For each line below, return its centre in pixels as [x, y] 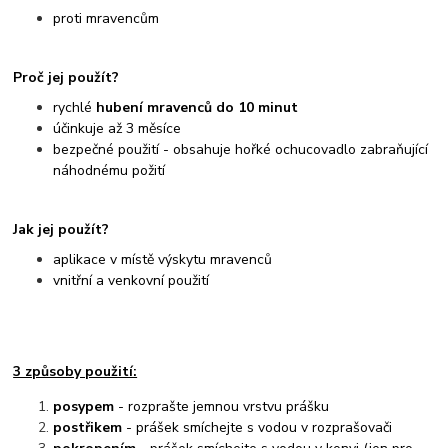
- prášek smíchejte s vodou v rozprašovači [257, 428]
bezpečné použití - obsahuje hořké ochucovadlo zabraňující [241, 149]
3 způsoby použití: [75, 372]
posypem [84, 407]
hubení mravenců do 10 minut [197, 107]
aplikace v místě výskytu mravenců [163, 260]
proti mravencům [106, 18]
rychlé [75, 107]
